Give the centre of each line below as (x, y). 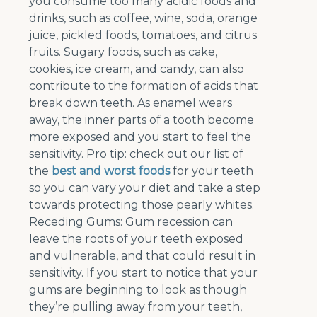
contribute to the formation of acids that (144, 86)
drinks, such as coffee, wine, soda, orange (144, 18)
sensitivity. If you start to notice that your (144, 273)
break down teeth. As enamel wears (131, 103)
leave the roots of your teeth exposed (137, 239)
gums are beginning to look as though (138, 290)
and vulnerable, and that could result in (143, 256)
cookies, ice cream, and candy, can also (137, 69)
